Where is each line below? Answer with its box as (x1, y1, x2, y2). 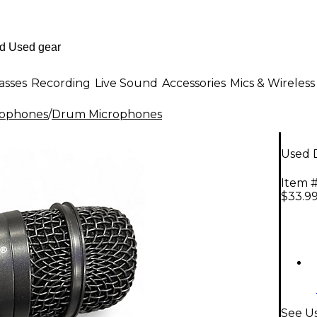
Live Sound (95, 76, 158, 90)
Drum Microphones (52, 108, 162, 121)
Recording (31, 76, 91, 90)
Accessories (162, 76, 226, 90)
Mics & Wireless (230, 76, 315, 90)
